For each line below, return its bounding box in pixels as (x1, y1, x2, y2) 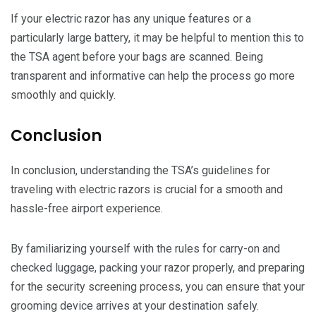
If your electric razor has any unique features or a (11, 11, 251, 25)
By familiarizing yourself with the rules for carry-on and (11, 241, 280, 255)
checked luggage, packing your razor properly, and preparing (11, 260, 305, 274)
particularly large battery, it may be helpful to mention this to (11, 30, 304, 44)
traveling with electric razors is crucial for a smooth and (11, 182, 283, 196)
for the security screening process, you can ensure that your (11, 279, 305, 293)
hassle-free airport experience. (11, 201, 163, 215)
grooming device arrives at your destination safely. (11, 298, 259, 312)
